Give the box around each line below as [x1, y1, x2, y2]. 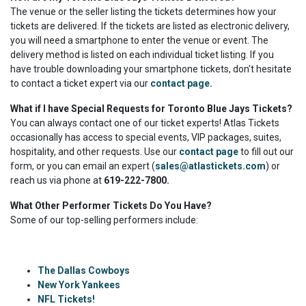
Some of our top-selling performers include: [10, 214, 198, 226]
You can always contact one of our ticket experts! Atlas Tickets [10, 117, 279, 129]
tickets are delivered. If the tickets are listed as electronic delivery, [10, 20, 290, 32]
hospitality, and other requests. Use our [10, 146, 177, 158]
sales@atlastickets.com [155, 161, 266, 172]
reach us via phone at [10, 175, 104, 186]
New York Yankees [38, 279, 120, 291]
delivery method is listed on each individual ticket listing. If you [10, 49, 274, 61]
